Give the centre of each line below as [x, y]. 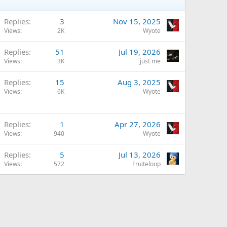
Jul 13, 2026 [140, 155]
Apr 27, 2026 [138, 124]
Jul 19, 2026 [140, 52]
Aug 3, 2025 [139, 82]
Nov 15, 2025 [137, 22]
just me [150, 61]
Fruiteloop [146, 164]
